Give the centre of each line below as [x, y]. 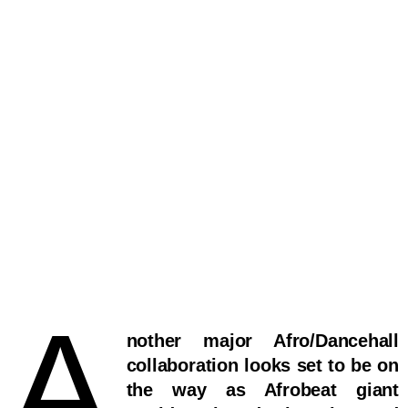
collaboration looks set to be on [262, 366]
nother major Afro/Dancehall [262, 341]
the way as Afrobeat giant [262, 390]
